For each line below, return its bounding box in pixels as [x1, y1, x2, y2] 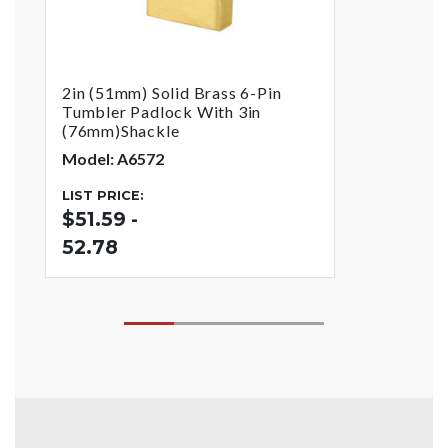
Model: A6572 [62, 149, 164, 169]
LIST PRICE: [62, 188, 144, 204]
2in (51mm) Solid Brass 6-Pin [62, 83, 282, 103]
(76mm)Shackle [62, 121, 180, 141]
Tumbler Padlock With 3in [62, 102, 262, 122]
